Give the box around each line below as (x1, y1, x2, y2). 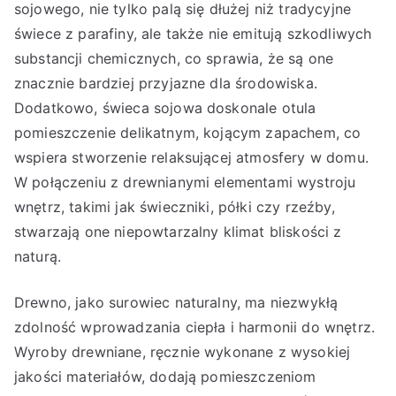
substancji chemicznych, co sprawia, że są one (14, 49, 334, 67)
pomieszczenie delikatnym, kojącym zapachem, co (14, 124, 362, 141)
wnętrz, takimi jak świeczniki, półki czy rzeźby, (14, 198, 335, 216)
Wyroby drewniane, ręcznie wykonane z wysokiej (14, 343, 351, 361)
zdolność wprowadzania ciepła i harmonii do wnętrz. (14, 318, 376, 336)
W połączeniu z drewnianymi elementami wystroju (14, 173, 356, 191)
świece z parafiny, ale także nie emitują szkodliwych (14, 25, 372, 42)
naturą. (14, 247, 62, 265)
